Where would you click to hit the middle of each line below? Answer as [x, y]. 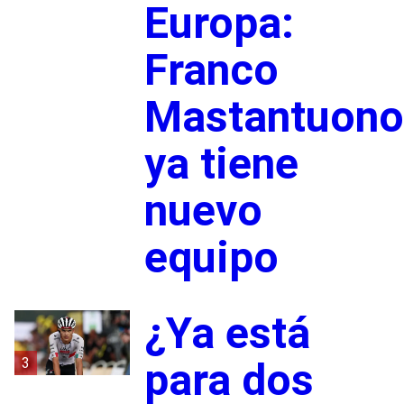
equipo [211, 257]
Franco [211, 69]
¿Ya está [227, 333]
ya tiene [221, 163]
